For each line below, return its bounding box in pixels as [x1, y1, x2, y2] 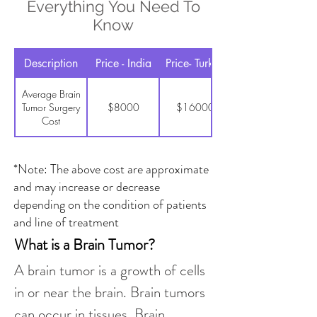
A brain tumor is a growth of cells [14, 260, 209, 281]
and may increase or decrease [13, 178, 160, 196]
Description [24, 56, 78, 71]
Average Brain [21, 86, 81, 100]
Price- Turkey [166, 56, 225, 71]
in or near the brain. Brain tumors [14, 282, 209, 303]
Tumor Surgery [22, 100, 80, 114]
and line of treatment [13, 213, 119, 231]
